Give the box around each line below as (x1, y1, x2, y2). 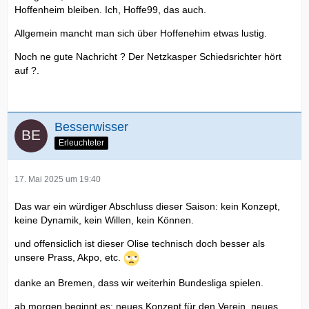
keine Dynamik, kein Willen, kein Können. (14, 215, 194, 226)
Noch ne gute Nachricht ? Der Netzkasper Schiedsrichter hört (14, 51, 281, 63)
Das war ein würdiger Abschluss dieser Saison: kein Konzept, (14, 201, 280, 212)
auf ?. (14, 65, 39, 77)
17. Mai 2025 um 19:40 (14, 175, 101, 185)
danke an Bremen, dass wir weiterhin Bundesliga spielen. (14, 277, 263, 289)
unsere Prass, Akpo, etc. (14, 252, 123, 263)
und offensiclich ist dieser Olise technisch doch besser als (14, 238, 265, 250)
